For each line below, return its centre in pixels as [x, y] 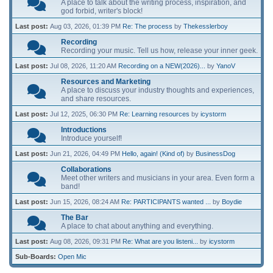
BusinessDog [215, 154]
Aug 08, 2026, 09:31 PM [86, 242]
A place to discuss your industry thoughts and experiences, [158, 90]
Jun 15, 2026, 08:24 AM [86, 202]
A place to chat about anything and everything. [137, 226]
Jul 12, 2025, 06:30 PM [85, 114]
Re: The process [147, 27]
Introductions [84, 130]
